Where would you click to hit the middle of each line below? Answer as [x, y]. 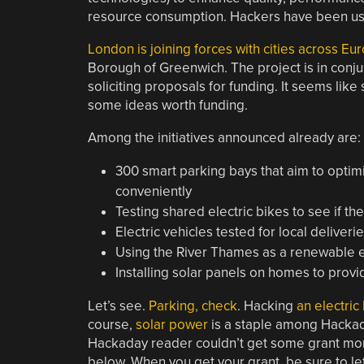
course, [111, 324]
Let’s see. [118, 305]
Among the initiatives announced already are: [224, 137]
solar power [171, 324]
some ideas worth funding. [167, 105]
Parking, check [193, 305]
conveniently [153, 191]
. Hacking [266, 305]
